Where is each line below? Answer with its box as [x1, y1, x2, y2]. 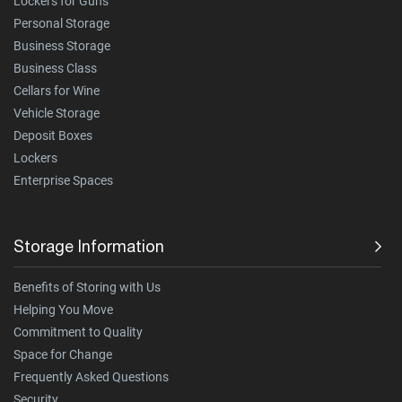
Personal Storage [13, 16, 109, 31]
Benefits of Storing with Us [13, 280, 161, 295]
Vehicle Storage [13, 106, 100, 121]
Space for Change [13, 347, 112, 363]
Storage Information [13, 237, 164, 257]
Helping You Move [13, 302, 113, 318]
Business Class [13, 61, 97, 76]
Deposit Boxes [13, 128, 92, 144]
